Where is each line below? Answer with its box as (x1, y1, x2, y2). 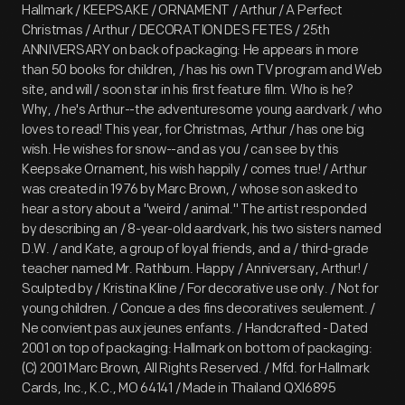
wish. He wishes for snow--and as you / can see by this (22, 141, 339, 158)
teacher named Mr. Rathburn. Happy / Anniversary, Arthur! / (22, 260, 368, 278)
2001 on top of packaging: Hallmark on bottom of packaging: (22, 340, 372, 357)
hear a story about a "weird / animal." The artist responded (22, 201, 367, 218)
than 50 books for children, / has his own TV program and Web (22, 61, 383, 79)
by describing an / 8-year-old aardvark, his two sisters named (22, 221, 381, 238)
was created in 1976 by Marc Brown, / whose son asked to (22, 181, 358, 198)
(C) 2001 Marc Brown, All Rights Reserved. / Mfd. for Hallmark (22, 360, 370, 377)
